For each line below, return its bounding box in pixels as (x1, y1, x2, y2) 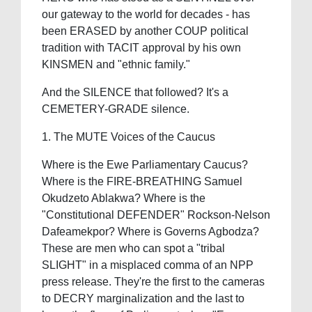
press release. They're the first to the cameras (42, 276, 265, 288)
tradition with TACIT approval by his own (42, 42, 241, 54)
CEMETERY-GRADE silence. (42, 103, 189, 116)
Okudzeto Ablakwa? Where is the (42, 192, 205, 205)
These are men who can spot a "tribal (42, 242, 225, 255)
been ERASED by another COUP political (42, 25, 249, 38)
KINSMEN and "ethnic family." (42, 58, 190, 71)
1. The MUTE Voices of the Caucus (42, 131, 215, 143)
